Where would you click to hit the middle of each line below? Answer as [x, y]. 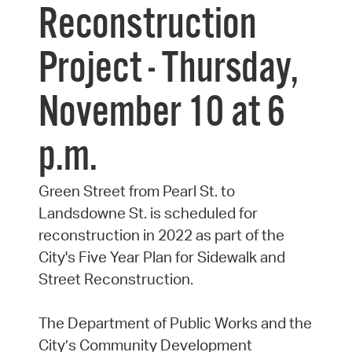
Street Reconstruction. [115, 279]
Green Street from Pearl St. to [136, 191]
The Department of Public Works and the [175, 323]
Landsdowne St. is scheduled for [148, 213]
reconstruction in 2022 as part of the [161, 235]
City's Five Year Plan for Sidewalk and [161, 257]
